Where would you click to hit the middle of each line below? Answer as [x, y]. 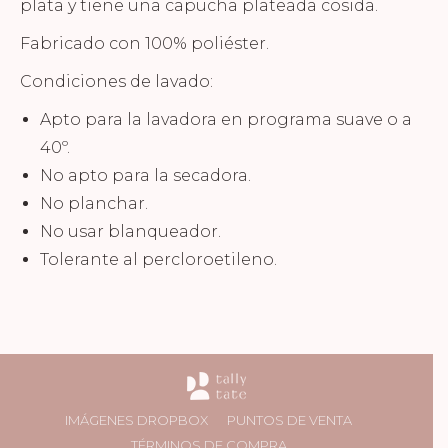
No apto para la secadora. [145, 176]
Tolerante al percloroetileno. [158, 260]
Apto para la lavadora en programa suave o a [226, 120]
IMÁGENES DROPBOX [136, 420]
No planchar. [94, 204]
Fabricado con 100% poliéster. [144, 44]
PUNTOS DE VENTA [289, 420]
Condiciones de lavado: [116, 82]
